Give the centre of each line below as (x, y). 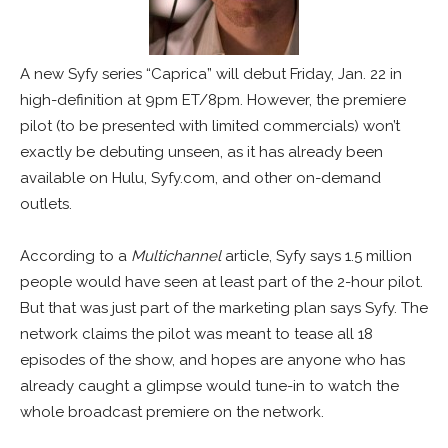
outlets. (46, 204)
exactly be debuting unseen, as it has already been (201, 152)
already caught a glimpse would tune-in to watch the (209, 386)
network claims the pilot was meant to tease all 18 (196, 334)
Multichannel (176, 256)
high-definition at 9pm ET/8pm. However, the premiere (213, 100)
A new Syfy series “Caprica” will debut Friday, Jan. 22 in (211, 74)
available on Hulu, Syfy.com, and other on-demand (200, 178)
